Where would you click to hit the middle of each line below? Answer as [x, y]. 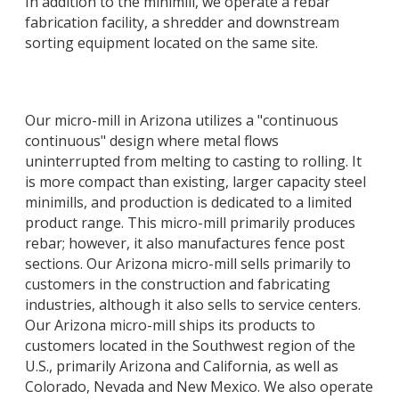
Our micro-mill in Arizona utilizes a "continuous [182, 121]
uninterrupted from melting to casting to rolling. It [193, 162]
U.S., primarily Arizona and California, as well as [182, 366]
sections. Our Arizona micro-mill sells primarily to [188, 264]
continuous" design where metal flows [152, 141]
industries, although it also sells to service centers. [193, 305]
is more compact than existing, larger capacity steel [195, 182]
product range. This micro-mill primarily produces [190, 223]
